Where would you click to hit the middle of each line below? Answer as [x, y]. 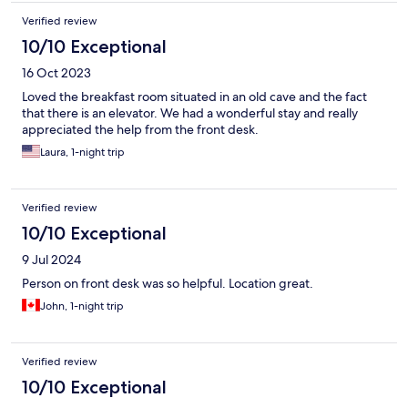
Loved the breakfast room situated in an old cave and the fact [194, 97]
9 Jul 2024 [51, 260]
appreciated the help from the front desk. [140, 130]
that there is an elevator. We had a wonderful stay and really [190, 113]
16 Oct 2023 [56, 73]
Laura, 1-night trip [82, 153]
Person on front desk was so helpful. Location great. [168, 284]
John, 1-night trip [82, 306]
